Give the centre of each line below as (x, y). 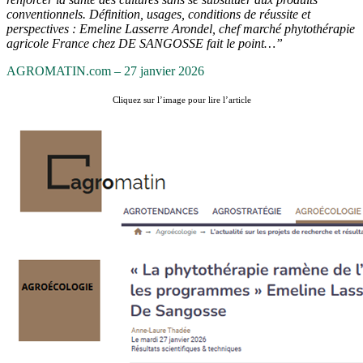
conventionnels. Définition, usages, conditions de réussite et (158, 14)
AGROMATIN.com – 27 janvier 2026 (105, 70)
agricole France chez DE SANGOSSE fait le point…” (145, 43)
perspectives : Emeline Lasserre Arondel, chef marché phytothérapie (181, 28)
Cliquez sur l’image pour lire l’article (181, 100)
